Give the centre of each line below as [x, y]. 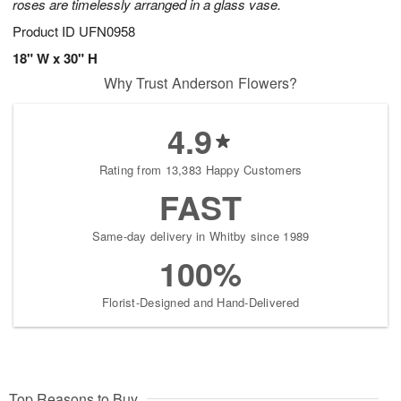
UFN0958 [107, 31]
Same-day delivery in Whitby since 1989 [200, 236]
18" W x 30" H [55, 59]
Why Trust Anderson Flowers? [200, 83]
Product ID [46, 31]
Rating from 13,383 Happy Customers [200, 170]
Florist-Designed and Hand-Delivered [200, 303]
